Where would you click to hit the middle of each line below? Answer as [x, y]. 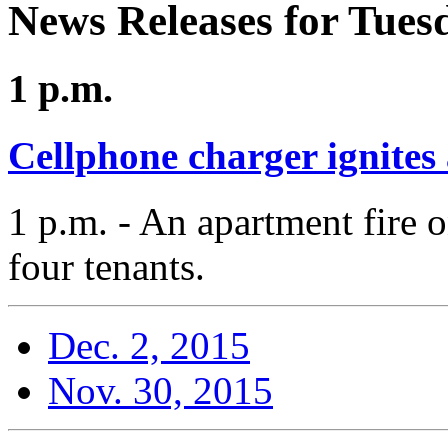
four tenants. [106, 267]
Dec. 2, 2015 [149, 346]
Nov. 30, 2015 [160, 391]
